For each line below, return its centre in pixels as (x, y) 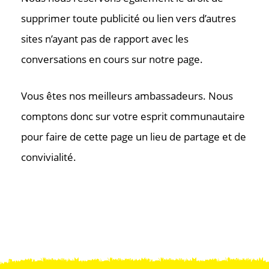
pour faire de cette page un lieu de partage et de (134, 137)
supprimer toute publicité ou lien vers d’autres (128, 18)
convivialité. (49, 157)
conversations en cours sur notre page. (112, 59)
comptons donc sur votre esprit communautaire (133, 116)
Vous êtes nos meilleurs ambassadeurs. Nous (127, 96)
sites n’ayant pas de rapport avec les (105, 39)
